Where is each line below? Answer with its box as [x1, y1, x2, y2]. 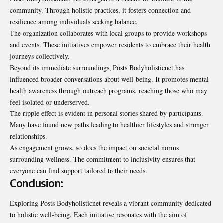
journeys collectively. [10, 51, 70, 61]
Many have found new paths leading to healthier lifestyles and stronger [10, 120, 209, 130]
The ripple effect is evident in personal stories [10, 109, 140, 118]
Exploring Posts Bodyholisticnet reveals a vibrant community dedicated [10, 198, 211, 208]
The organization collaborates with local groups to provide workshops [10, 28, 207, 38]
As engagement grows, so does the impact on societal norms [10, 143, 179, 153]
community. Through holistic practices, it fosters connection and [10, 5, 191, 15]
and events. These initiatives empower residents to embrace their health [10, 40, 210, 50]
